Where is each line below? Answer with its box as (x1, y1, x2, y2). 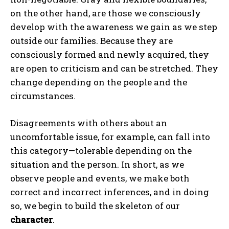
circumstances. (10, 89, 76, 102)
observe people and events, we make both (10, 172, 190, 184)
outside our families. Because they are (10, 34, 173, 47)
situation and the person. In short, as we (10, 158, 184, 170)
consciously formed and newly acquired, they (10, 48, 209, 60)
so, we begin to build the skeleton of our (10, 199, 180, 212)
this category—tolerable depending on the (10, 144, 192, 156)
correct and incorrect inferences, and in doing (10, 186, 209, 198)
